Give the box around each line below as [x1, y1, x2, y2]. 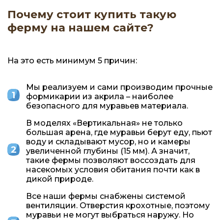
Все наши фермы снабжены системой [26, 191, 186, 201]
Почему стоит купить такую [7, 7, 176, 21]
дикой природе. [26, 174, 93, 184]
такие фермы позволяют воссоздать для [26, 155, 195, 165]
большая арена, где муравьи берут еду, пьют [26, 127, 212, 137]
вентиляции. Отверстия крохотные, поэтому [26, 200, 210, 210]
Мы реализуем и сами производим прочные [26, 82, 213, 92]
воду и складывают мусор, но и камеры [26, 137, 191, 146]
